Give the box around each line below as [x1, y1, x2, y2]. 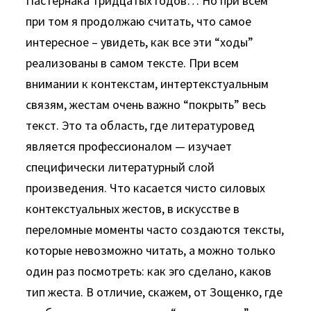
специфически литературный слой [26, 159, 215, 175]
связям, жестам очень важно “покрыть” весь [26, 96, 267, 112]
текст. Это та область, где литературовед [26, 117, 255, 133]
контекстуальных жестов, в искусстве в [26, 201, 240, 217]
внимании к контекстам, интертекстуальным [26, 76, 269, 92]
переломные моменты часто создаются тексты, [26, 221, 285, 237]
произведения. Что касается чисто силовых [26, 180, 266, 196]
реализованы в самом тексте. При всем [26, 55, 239, 71]
